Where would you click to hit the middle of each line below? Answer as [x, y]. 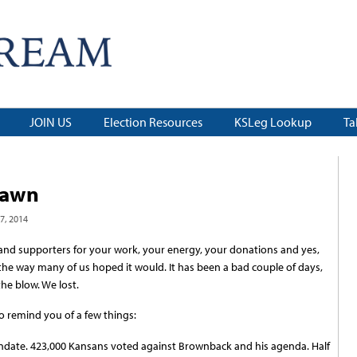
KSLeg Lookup [273, 122]
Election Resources [153, 122]
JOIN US [51, 122]
